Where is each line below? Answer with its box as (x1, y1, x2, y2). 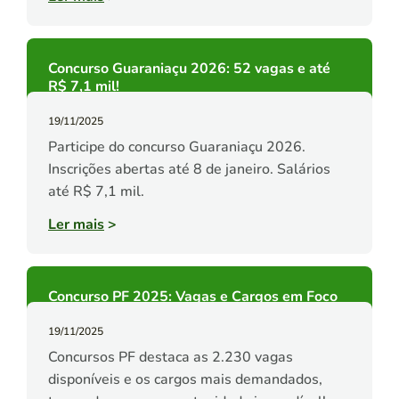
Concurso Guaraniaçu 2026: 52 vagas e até (48, 59, 330, 79)
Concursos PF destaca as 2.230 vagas (48, 347, 293, 368)
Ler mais (48, 215, 104, 235)
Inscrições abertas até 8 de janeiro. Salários (48, 159, 330, 180)
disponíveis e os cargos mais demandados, (48, 370, 322, 390)
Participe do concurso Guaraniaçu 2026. (48, 137, 305, 158)
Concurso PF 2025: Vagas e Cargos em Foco (48, 287, 338, 307)
